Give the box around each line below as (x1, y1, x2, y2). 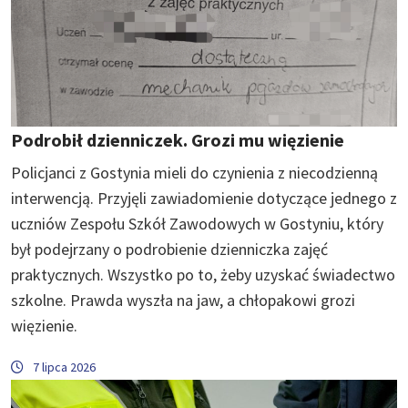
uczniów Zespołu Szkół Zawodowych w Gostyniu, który (11, 212, 383, 234)
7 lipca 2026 (33, 358, 96, 375)
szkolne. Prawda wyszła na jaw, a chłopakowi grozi (11, 289, 355, 311)
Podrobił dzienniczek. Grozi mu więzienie (11, 127, 344, 151)
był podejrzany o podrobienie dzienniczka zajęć (11, 238, 328, 260)
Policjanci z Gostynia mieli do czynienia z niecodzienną (11, 161, 378, 183)
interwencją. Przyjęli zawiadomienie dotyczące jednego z (11, 187, 397, 209)
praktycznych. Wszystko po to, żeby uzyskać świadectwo (11, 263, 395, 285)
